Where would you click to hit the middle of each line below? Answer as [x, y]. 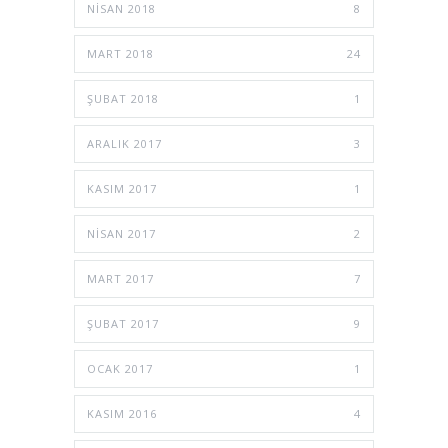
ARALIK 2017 [124, 143]
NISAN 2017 [121, 233]
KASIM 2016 [122, 413]
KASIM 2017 [122, 188]
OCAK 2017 [120, 368]
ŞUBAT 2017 [123, 323]
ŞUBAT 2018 [123, 98]
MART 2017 [120, 278]
